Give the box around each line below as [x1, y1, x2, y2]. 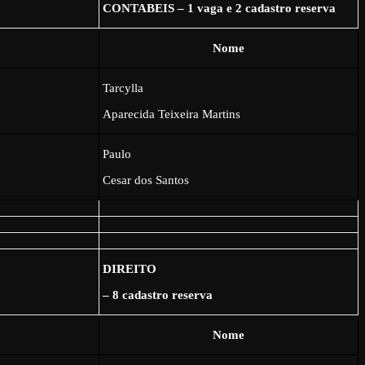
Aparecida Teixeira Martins [103, 107, 241, 121]
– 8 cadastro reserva [103, 288, 213, 301]
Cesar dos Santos [103, 173, 190, 187]
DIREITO [103, 262, 157, 275]
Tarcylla [103, 81, 144, 95]
